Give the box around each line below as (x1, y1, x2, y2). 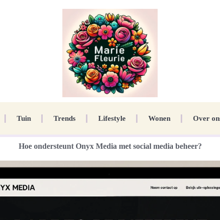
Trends (53, 114, 76, 123)
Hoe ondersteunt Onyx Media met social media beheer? (18, 142, 202, 151)
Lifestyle (98, 114, 126, 123)
